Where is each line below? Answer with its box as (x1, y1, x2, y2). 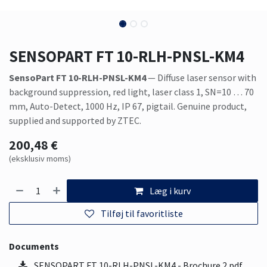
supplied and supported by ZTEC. (9, 114, 141, 126)
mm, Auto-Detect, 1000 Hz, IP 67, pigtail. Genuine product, (9, 100, 247, 112)
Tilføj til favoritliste (100, 207, 183, 219)
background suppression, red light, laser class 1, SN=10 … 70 (9, 85, 254, 98)
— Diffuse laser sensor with (146, 71, 256, 83)
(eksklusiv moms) (9, 153, 71, 164)
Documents (9, 240, 59, 252)
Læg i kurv (150, 184, 191, 197)
